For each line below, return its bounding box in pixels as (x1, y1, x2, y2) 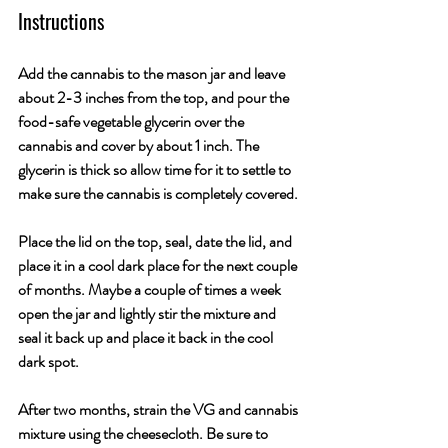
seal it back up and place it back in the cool (18, 326, 276, 349)
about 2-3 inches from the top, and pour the (18, 86, 292, 109)
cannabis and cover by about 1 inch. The (18, 134, 262, 157)
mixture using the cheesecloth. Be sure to (18, 422, 271, 445)
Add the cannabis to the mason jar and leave (18, 62, 288, 85)
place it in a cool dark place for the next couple (18, 254, 300, 277)
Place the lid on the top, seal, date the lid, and (18, 230, 295, 253)
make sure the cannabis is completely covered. (18, 182, 301, 205)
